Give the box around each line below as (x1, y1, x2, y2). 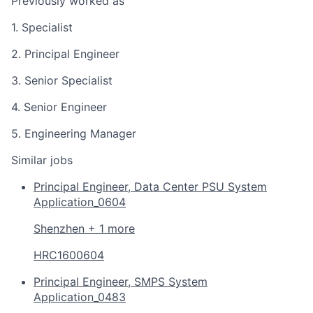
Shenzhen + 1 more (34, 221, 135, 235)
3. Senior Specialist (11, 73, 112, 87)
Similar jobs (11, 152, 73, 167)
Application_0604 (34, 194, 126, 209)
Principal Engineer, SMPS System (34, 274, 208, 289)
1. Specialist (11, 20, 73, 34)
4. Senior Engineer (11, 99, 107, 114)
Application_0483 (34, 289, 126, 304)
